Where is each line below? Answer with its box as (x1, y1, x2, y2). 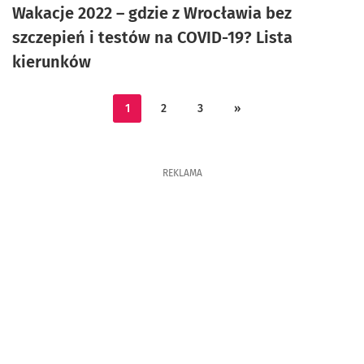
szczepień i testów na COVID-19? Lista (12, 28, 292, 47)
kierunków (12, 52, 91, 71)
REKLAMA (162, 167, 202, 179)
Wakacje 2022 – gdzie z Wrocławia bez (12, 3, 292, 23)
